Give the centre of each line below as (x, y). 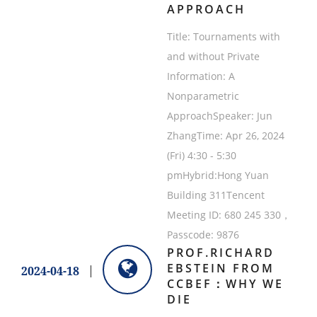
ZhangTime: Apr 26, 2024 (225, 136)
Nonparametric (203, 96)
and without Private (213, 57)
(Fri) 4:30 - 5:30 (201, 156)
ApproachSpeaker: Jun (219, 116)
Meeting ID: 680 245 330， (229, 215)
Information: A (201, 76)
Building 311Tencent (215, 195)
